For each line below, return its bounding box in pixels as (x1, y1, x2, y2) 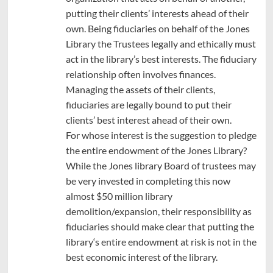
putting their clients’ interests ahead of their (65, 7, 249, 19)
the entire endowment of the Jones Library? (65, 144, 247, 156)
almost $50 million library (65, 190, 172, 202)
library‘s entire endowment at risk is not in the (65, 235, 257, 247)
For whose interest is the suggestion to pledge (65, 129, 257, 141)
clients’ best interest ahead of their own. (65, 113, 232, 126)
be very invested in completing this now (65, 174, 230, 186)
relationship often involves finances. (65, 68, 216, 80)
